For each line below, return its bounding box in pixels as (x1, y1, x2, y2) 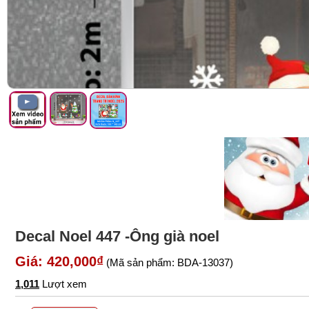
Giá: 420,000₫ (15, 253, 103, 269)
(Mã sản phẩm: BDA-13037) (103, 256, 233, 268)
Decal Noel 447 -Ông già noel (15, 227, 219, 245)
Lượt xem (39, 277, 87, 290)
